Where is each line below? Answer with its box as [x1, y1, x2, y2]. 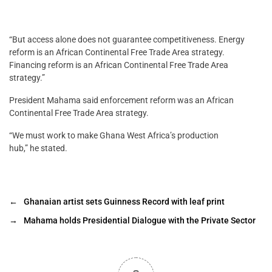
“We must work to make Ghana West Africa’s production [9, 131, 219, 141]
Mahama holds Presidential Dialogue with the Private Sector [24, 216, 257, 226]
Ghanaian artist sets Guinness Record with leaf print [24, 197, 225, 207]
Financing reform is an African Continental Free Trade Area [9, 60, 228, 70]
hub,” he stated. [9, 143, 67, 154]
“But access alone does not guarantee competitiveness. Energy [9, 35, 245, 45]
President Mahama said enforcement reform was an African [9, 95, 234, 106]
